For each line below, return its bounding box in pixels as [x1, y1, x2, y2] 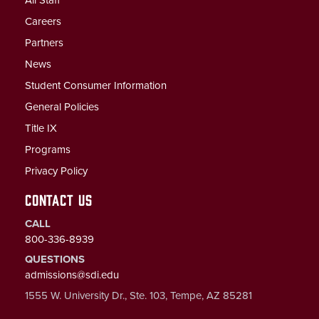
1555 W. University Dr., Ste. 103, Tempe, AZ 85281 [24, 288, 252, 302]
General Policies [24, 100, 99, 113]
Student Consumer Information [24, 78, 167, 92]
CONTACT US [24, 189, 93, 208]
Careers [24, 14, 61, 28]
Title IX [24, 121, 57, 135]
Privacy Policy [24, 164, 88, 177]
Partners [24, 36, 63, 49]
